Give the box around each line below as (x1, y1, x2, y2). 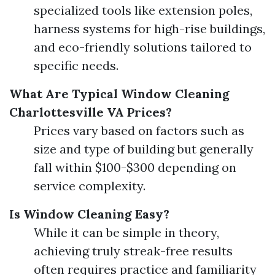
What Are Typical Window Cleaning (9, 86, 230, 101)
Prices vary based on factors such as (34, 123, 244, 138)
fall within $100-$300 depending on (34, 160, 236, 175)
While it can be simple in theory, (34, 225, 219, 240)
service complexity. (34, 178, 145, 193)
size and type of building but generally (34, 141, 254, 157)
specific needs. (34, 58, 118, 73)
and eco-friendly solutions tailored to (34, 39, 252, 55)
